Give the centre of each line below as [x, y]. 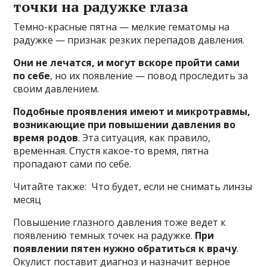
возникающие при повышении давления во [125, 125]
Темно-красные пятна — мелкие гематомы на [122, 27]
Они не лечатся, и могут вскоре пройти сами [127, 63]
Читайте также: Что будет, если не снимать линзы [133, 187]
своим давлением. [56, 89]
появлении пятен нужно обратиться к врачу [125, 249]
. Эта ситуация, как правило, [145, 138]
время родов [46, 138]
